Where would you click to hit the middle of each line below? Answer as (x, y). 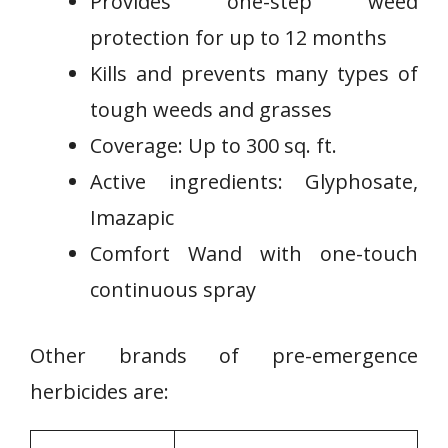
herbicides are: (99, 391)
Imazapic (132, 217)
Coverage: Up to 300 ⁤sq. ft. (213, 145)
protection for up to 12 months (238, 37)
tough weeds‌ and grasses (211, 109)
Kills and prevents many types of (254, 73)
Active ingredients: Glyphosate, (254, 181)
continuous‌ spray (173, 289)
